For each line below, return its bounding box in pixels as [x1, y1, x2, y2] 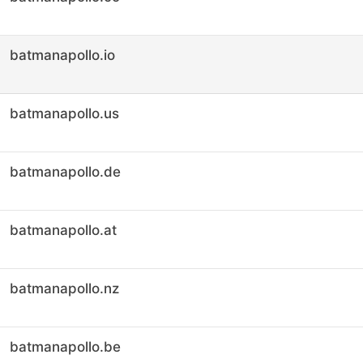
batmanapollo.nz [10, 280, 119, 297]
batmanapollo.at [10, 222, 117, 238]
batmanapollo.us [10, 105, 119, 122]
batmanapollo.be [10, 339, 121, 355]
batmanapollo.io [10, 47, 115, 63]
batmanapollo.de [10, 164, 121, 180]
